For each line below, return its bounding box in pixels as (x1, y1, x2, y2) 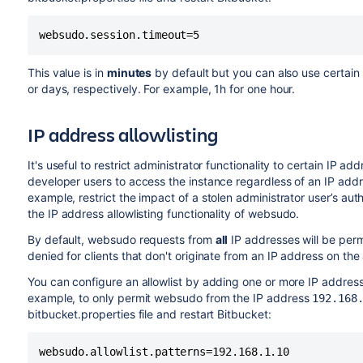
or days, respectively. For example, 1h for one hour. (27, 82, 296, 96)
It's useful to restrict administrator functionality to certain (27, 158, 327, 172)
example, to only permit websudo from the (27, 291, 254, 305)
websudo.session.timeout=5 (38, 28, 200, 41)
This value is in (27, 66, 107, 79)
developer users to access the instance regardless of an (27, 174, 325, 188)
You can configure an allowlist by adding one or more (27, 275, 309, 288)
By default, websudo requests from (27, 233, 216, 246)
